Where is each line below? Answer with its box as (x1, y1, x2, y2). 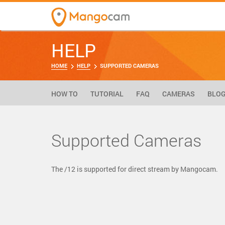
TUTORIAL (90, 89, 124, 98)
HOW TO (51, 89, 78, 98)
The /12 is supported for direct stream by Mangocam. (51, 164, 218, 174)
